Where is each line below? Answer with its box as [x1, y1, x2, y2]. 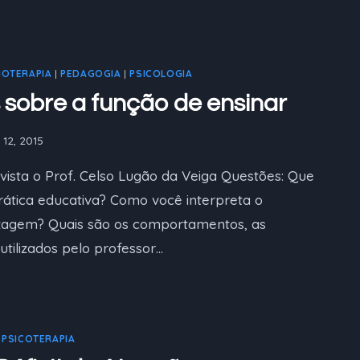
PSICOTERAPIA [2, 333, 76, 346]
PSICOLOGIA [129, 67, 193, 80]
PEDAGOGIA [60, 67, 121, 80]
